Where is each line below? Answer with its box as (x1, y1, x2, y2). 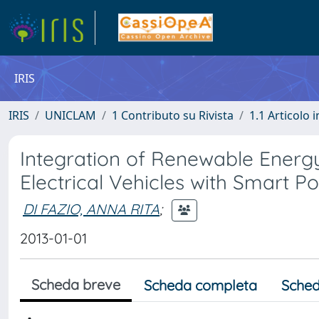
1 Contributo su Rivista (112, 108, 234, 123)
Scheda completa (144, 276, 257, 294)
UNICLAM (45, 108, 96, 123)
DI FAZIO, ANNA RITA (23, 199, 159, 218)
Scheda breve (31, 276, 120, 293)
